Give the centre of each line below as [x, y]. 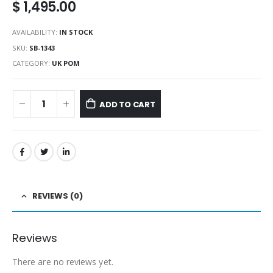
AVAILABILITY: [36, 32]
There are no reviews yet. [63, 261]
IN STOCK [76, 32]
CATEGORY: [32, 63]
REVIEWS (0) [58, 196]
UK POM [66, 63]
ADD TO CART [127, 105]
